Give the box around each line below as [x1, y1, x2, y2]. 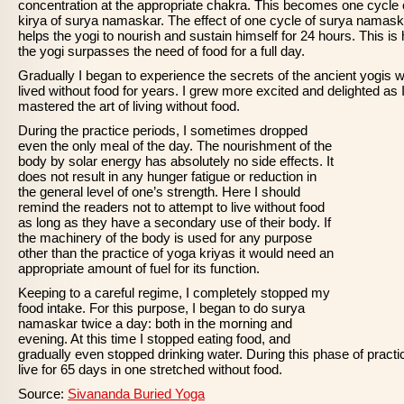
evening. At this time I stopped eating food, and [18, 331, 290, 346]
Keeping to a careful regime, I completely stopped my [18, 285, 330, 300]
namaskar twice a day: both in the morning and [18, 316, 292, 331]
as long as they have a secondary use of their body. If [18, 215, 331, 230]
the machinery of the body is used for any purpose [18, 230, 312, 245]
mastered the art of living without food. [18, 98, 240, 114]
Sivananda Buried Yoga [68, 386, 205, 401]
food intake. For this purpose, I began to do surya [18, 300, 305, 316]
